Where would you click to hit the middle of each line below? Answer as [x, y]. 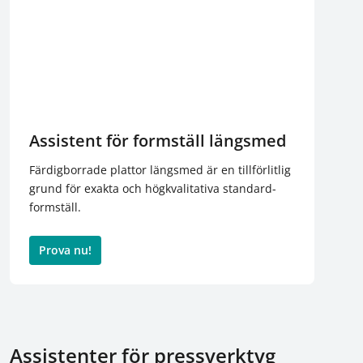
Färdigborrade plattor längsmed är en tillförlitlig [160, 170]
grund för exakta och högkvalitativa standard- [153, 188]
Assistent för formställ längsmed [158, 141]
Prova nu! [65, 250]
